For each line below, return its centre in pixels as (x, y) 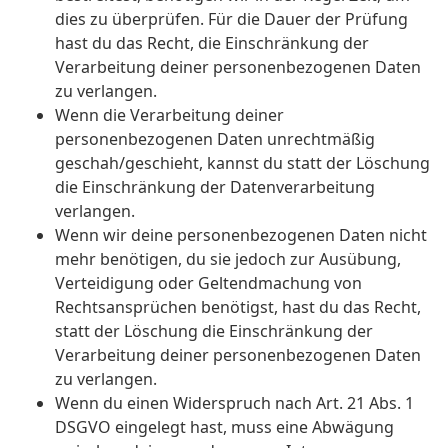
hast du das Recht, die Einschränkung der (212, 43)
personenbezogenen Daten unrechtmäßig (215, 139)
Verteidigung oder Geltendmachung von (208, 283)
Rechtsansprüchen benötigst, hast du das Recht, (238, 307)
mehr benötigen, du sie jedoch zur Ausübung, (228, 259)
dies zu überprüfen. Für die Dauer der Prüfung (231, 19)
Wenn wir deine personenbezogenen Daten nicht (241, 235)
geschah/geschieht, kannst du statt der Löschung (242, 163)
